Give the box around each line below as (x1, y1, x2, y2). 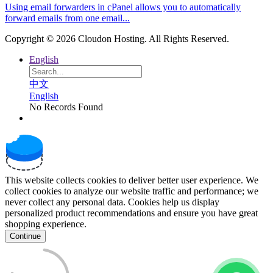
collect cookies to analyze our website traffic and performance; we (5, 186, 258, 197)
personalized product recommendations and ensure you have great (5, 208, 258, 219)
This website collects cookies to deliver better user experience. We (5, 175, 258, 186)
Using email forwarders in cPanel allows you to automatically (5, 2, 241, 13)
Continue (10, 232, 41, 241)
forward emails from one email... (5, 13, 130, 24)
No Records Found (29, 102, 103, 113)
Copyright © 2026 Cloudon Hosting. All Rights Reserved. (5, 34, 229, 44)
